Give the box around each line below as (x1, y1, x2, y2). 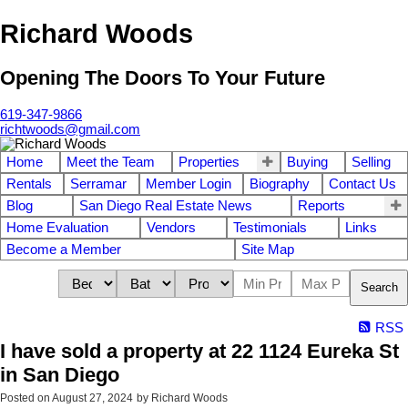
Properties (178, 154, 240, 169)
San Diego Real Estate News (78, 198, 252, 213)
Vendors (146, 219, 196, 235)
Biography (250, 176, 311, 191)
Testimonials (233, 219, 307, 235)
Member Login (145, 176, 231, 191)
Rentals (6, 176, 52, 191)
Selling (351, 154, 391, 169)
